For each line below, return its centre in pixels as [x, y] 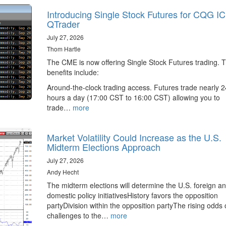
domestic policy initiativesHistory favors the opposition [132, 195]
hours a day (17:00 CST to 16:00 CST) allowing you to [133, 97]
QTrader [63, 23]
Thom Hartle [64, 48]
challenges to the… [78, 215]
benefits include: [73, 72]
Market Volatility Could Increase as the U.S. [134, 137]
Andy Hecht [63, 172]
